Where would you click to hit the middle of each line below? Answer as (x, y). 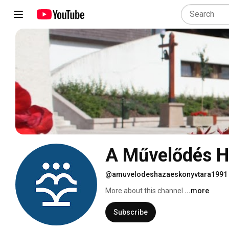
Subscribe (131, 212)
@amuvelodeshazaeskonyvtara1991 (166, 174)
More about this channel (144, 190)
